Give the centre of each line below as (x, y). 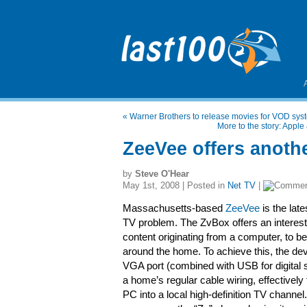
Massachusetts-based (174, 208)
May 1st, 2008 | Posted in (175, 185)
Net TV (242, 185)
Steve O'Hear (162, 174)
